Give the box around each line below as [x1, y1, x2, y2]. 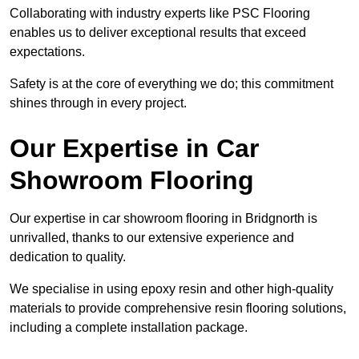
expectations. [10, 45, 88, 59]
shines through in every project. [10, 96, 187, 111]
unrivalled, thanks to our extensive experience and [10, 231, 294, 245]
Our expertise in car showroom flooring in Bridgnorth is [10, 212, 317, 226]
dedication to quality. [10, 250, 129, 264]
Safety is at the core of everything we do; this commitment [10, 77, 333, 91]
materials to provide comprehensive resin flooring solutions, [10, 301, 346, 316]
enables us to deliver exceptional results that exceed [10, 26, 306, 40]
